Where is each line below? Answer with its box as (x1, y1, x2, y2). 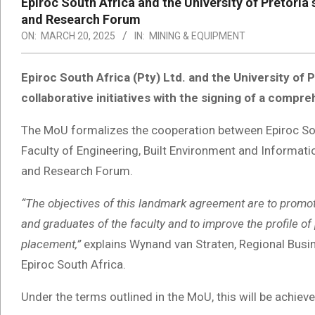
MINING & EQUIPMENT (149, 30, 245, 42)
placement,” (21, 237, 84, 252)
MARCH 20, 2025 (41, 30, 115, 42)
